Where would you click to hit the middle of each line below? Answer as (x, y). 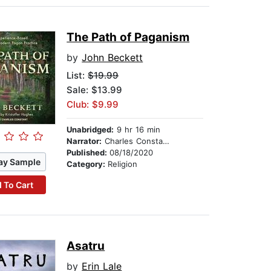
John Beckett (113, 58)
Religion (123, 164)
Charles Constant (132, 141)
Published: (88, 153)
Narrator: (84, 141)
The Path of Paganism (128, 38)
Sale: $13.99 (95, 90)
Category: (87, 164)
